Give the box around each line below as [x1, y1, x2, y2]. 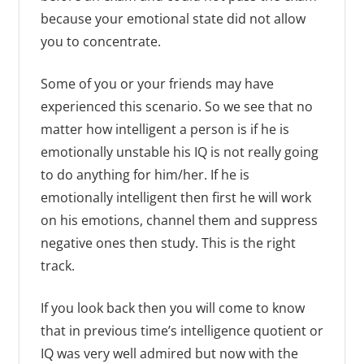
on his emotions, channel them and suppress [40, 211, 318, 230]
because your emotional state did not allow [40, 10, 305, 28]
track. [40, 257, 75, 275]
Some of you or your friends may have [40, 75, 274, 93]
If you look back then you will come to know [40, 299, 305, 318]
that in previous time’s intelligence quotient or [40, 322, 323, 340]
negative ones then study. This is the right [40, 234, 296, 253]
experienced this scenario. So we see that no [40, 97, 313, 116]
